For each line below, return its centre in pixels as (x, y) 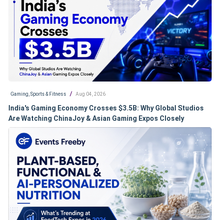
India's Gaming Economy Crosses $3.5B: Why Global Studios (106, 108)
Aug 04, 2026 (91, 94)
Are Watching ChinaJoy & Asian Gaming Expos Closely (96, 119)
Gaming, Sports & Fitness (38, 94)
